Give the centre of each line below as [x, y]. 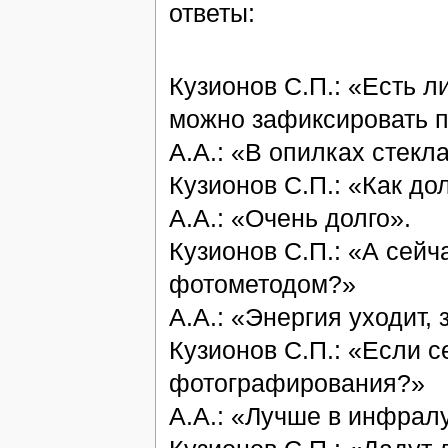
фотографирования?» [296, 382]
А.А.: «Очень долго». [289, 217]
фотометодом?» [262, 283]
